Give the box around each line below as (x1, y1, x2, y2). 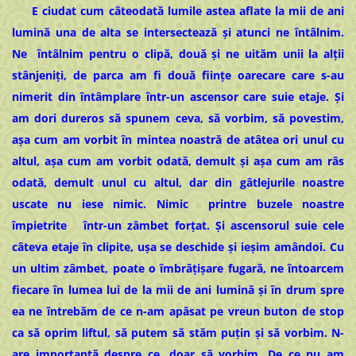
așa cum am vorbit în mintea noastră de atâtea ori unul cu (11, 132, 345, 148)
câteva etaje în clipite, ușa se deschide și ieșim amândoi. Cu (11, 239, 345, 255)
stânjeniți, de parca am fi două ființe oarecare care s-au (11, 68, 345, 83)
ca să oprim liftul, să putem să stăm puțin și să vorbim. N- (11, 325, 345, 341)
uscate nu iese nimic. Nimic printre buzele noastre (11, 196, 345, 212)
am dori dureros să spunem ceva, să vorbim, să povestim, (11, 110, 345, 126)
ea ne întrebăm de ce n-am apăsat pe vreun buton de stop (11, 304, 345, 319)
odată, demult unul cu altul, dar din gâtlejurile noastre (11, 175, 345, 191)
